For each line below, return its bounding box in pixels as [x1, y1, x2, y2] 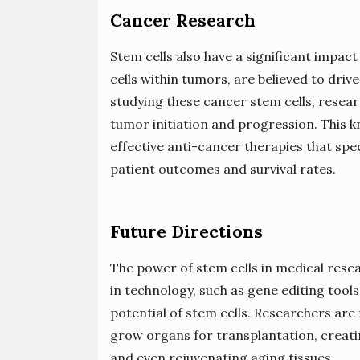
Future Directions [110, 221, 263, 243]
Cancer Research [110, 10, 256, 32]
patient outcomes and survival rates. [110, 161, 336, 178]
